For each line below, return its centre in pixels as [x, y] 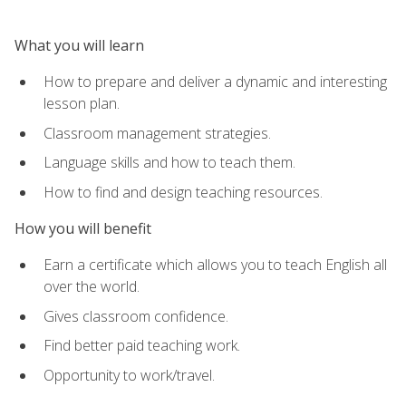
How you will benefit [83, 228]
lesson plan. [82, 103]
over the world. [92, 287]
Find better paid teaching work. [142, 346]
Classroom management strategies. [157, 133]
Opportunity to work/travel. [129, 375]
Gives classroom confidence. [136, 316]
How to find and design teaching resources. [183, 192]
